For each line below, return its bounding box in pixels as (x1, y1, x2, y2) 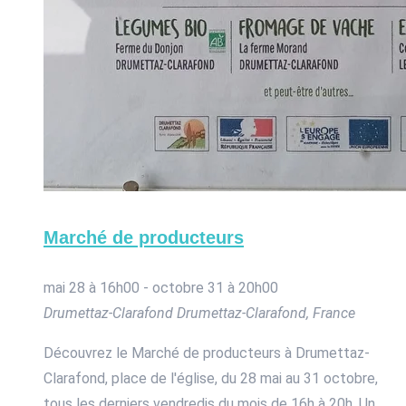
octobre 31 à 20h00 (152, 279, 278, 297)
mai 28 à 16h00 (43, 279, 140, 297)
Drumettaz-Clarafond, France (177, 304, 355, 323)
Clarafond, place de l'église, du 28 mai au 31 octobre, (43, 370, 378, 388)
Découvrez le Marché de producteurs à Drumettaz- (43, 344, 370, 362)
